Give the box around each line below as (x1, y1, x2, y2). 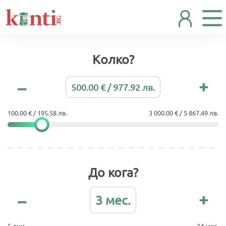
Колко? (92, 51, 134, 67)
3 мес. (95, 192, 131, 208)
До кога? (88, 164, 138, 180)
